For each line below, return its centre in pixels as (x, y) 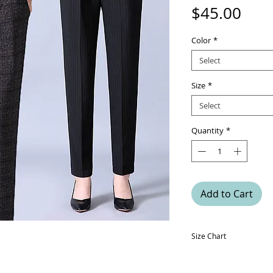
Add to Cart (227, 193)
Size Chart (209, 236)
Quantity (207, 130)
